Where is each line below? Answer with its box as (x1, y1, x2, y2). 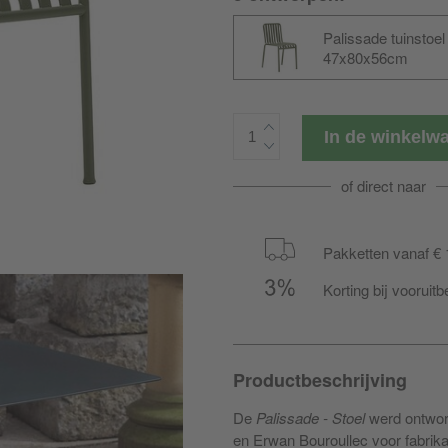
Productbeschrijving (233, 367, 407, 394)
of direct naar (341, 175, 427, 197)
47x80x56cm (323, 46, 408, 68)
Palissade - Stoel (256, 407, 365, 429)
